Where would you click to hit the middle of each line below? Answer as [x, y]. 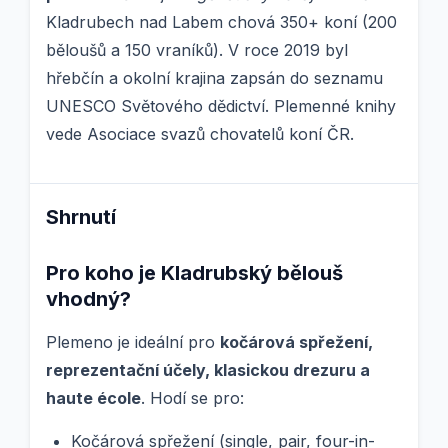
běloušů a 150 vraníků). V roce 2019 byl [197, 50]
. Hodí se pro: [192, 398]
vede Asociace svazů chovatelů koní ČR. [200, 134]
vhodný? [88, 299]
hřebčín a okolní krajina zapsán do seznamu [214, 78]
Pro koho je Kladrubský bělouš [194, 273]
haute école [93, 398]
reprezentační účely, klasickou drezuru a [208, 370]
